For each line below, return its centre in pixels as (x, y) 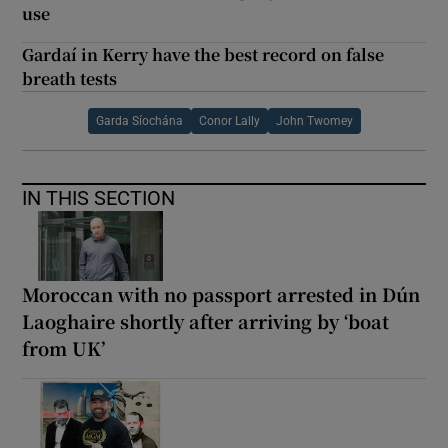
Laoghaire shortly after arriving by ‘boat (206, 320)
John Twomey (314, 120)
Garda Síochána (139, 120)
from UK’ (64, 347)
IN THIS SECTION (99, 197)
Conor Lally (229, 120)
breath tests (70, 78)
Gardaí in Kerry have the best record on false (203, 54)
